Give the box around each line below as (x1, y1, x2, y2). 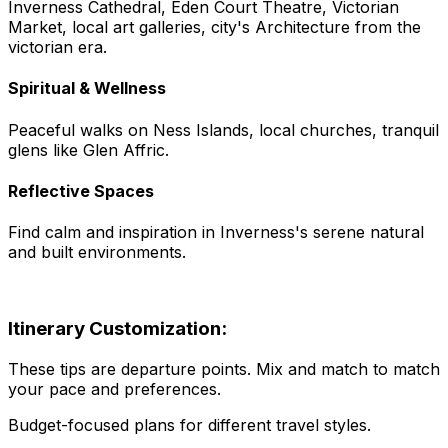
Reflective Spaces (8, 180, 154, 201)
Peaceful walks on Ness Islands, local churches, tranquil (8, 119, 439, 140)
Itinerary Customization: (8, 316, 227, 340)
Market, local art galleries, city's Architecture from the (8, 17, 421, 38)
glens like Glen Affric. (8, 139, 169, 160)
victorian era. (8, 37, 107, 58)
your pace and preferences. (8, 378, 221, 399)
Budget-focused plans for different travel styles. (8, 414, 371, 435)
